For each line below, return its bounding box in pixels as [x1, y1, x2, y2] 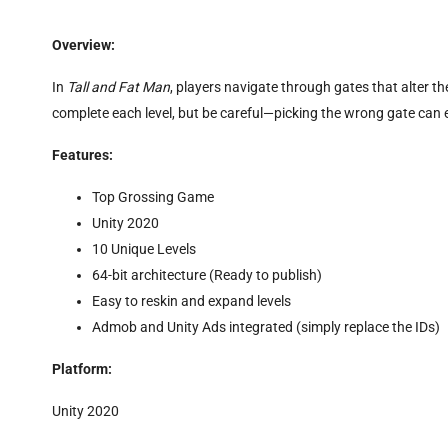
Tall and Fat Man [67, 79, 170, 96]
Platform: [52, 361, 112, 378]
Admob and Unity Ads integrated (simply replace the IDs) [92, 319, 440, 336]
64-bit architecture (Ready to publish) [92, 267, 322, 284]
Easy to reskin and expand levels [92, 293, 291, 310]
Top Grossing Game [92, 189, 214, 206]
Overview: [52, 37, 115, 54]
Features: [52, 147, 113, 164]
